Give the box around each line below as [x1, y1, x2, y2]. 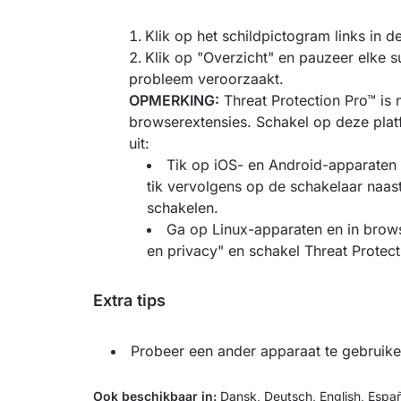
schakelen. [147, 199, 218, 217]
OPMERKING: [129, 91, 219, 109]
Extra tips [93, 291, 170, 310]
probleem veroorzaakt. [129, 70, 284, 88]
